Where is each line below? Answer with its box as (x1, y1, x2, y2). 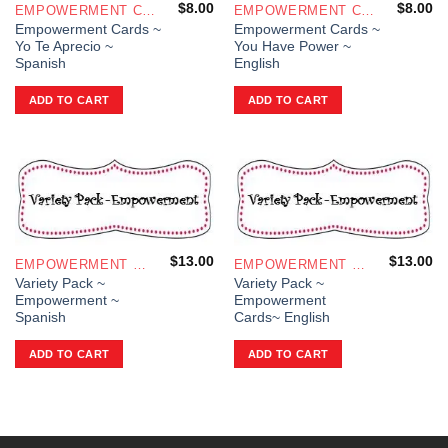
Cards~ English (233, 309, 330, 325)
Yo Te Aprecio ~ (14, 38, 113, 54)
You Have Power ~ (233, 38, 351, 54)
